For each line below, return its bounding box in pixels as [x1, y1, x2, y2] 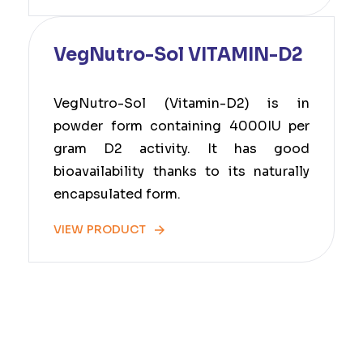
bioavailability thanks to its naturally [53, 163, 310, 180]
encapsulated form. [53, 186, 184, 203]
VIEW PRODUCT [53, 222, 147, 237]
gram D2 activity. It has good [53, 140, 310, 157]
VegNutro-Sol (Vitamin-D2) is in [53, 95, 310, 112]
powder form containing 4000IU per [53, 117, 310, 135]
